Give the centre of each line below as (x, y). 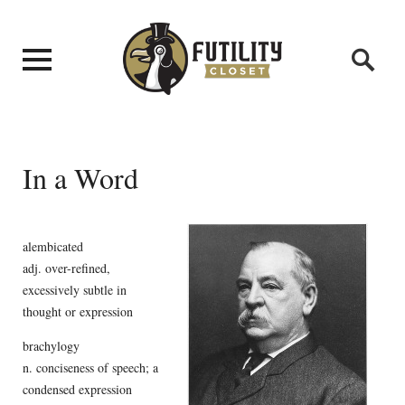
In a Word (80, 178)
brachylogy (51, 345)
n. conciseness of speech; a (90, 367)
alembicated (52, 246)
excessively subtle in (74, 289)
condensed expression (77, 389)
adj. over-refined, (66, 268)
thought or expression (77, 311)
